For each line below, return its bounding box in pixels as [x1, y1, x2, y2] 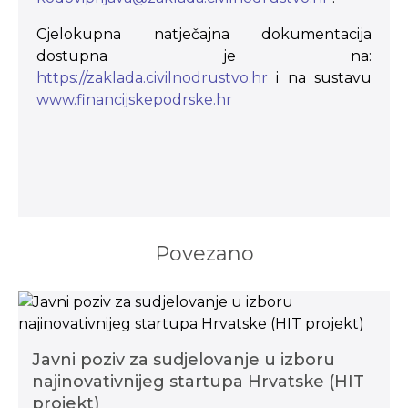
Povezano [154, 241, 254, 266]
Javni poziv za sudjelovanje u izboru [32, 350, 335, 370]
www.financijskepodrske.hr [36, 91, 232, 108]
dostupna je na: [36, 47, 372, 65]
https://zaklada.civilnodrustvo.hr [36, 69, 268, 87]
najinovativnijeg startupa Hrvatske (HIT [32, 372, 364, 392]
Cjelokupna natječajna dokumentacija [36, 25, 372, 43]
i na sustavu [268, 69, 372, 87]
